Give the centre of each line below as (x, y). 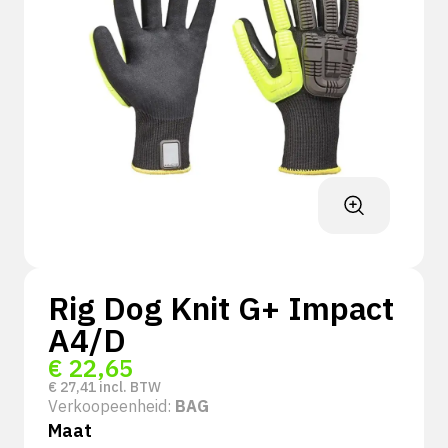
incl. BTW (128, 387)
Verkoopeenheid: (111, 406)
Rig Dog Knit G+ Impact (221, 308)
